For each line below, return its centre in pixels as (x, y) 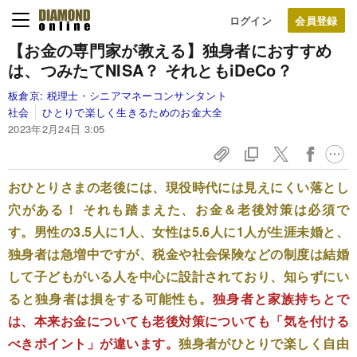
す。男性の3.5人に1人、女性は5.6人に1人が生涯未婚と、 (178, 231)
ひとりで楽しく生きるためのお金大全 (133, 112)
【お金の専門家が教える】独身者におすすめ (170, 50)
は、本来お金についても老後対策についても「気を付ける (178, 321)
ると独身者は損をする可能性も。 (111, 298)
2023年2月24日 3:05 (57, 129)
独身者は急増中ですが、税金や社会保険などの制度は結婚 (178, 254)
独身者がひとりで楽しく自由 (264, 343)
